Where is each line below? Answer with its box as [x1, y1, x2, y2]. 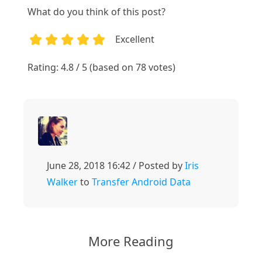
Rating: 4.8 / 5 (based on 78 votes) [27, 61, 176, 74]
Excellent [115, 33, 155, 46]
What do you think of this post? [27, 5, 166, 19]
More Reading [88, 232, 174, 250]
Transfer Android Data [92, 175, 191, 189]
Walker [47, 175, 78, 189]
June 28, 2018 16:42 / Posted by [47, 159, 185, 173]
